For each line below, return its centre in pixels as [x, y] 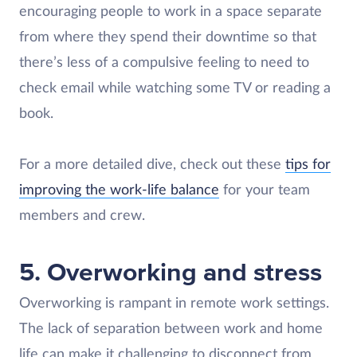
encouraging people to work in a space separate [171, 12]
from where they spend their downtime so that [168, 37]
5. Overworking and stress [171, 273]
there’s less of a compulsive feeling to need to [164, 63]
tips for [308, 165]
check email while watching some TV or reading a [175, 88]
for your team [265, 190]
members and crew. [82, 216]
